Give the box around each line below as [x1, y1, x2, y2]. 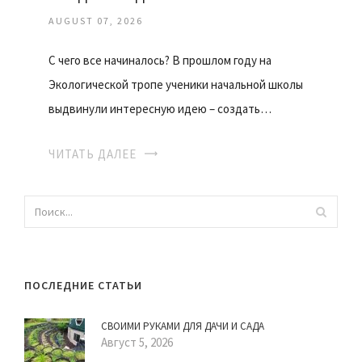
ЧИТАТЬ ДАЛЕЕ [48, 146, 137, 162]
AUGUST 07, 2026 [48, 15, 143, 27]
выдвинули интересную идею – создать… [48, 101, 271, 117]
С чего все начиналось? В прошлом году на [48, 53, 271, 69]
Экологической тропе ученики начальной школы [48, 77, 303, 93]
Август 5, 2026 [101, 335, 173, 351]
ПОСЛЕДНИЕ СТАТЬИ [24, 278, 142, 293]
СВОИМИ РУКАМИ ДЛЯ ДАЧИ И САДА [101, 319, 264, 334]
